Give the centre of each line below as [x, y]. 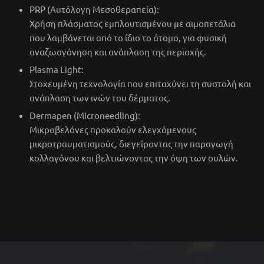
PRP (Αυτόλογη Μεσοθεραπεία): [94, 9]
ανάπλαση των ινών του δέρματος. [100, 97]
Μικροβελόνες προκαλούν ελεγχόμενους [113, 129]
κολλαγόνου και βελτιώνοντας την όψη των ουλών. [134, 157]
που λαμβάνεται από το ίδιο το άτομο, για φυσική [128, 37]
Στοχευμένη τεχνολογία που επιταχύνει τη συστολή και [140, 83]
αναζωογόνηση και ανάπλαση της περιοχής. [118, 51]
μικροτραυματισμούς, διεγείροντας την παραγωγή [131, 143]
